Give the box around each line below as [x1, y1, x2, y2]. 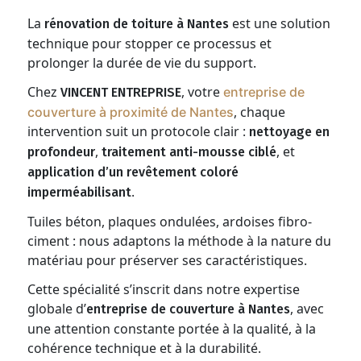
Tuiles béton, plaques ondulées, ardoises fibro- [27, 213, 313, 230]
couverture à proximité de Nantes [27, 104, 234, 120]
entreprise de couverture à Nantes [86, 301, 291, 317]
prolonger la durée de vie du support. [27, 54, 257, 72]
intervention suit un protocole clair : [27, 122, 250, 140]
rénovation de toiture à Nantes [44, 16, 230, 31]
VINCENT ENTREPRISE [60, 85, 182, 100]
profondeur [27, 144, 96, 160]
